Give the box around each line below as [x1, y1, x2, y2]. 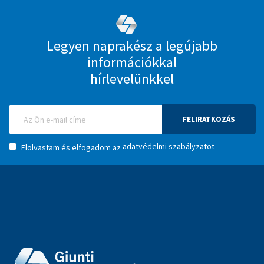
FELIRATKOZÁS [183, 114, 235, 125]
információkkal [87, 53, 177, 72]
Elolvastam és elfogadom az [19, 142, 123, 153]
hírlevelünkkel [90, 70, 174, 88]
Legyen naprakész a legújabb [47, 37, 217, 55]
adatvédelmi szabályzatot [123, 141, 214, 152]
